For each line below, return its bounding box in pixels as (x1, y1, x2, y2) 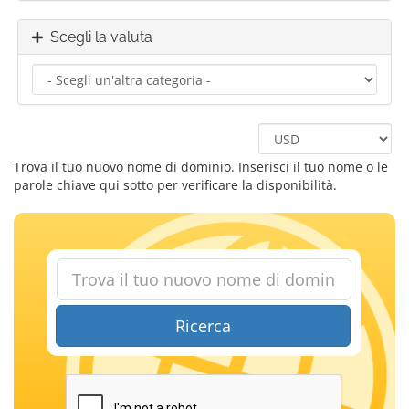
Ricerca (175, 315, 232, 337)
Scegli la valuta (43, 28, 152, 46)
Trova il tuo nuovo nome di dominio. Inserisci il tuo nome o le (14, 158, 388, 175)
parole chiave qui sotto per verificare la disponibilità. (14, 176, 337, 194)
